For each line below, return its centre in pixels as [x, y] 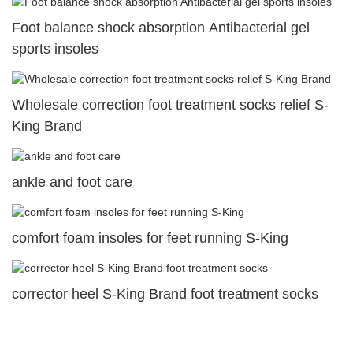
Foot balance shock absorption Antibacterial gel [161, 27]
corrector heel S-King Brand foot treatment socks [165, 294]
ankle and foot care [72, 182]
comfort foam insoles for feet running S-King [150, 238]
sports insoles [55, 48]
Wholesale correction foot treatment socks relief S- [170, 104]
